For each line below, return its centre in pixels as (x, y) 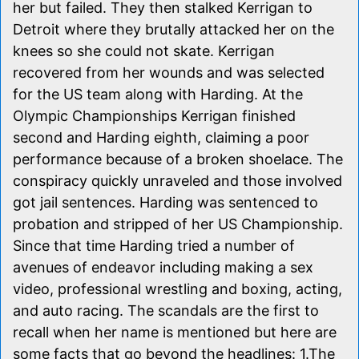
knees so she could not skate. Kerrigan (144, 50)
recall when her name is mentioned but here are (175, 332)
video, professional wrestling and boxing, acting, (177, 288)
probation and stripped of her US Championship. (178, 224)
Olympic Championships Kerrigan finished (154, 115)
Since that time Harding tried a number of (154, 245)
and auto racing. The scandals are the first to (166, 310)
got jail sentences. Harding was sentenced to (165, 202)
